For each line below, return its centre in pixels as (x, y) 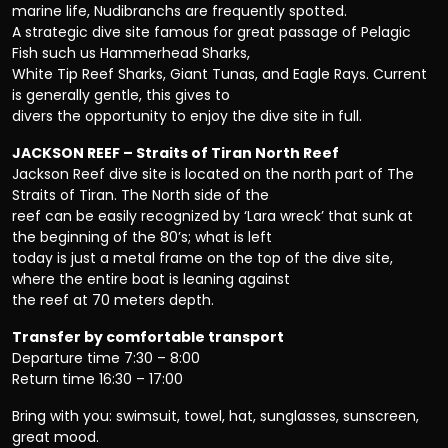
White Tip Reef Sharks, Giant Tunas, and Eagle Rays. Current (219, 74)
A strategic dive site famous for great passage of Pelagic (211, 32)
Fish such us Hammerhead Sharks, (131, 53)
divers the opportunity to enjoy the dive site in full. (187, 116)
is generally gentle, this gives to (121, 95)
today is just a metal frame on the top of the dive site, (202, 258)
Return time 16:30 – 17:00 (97, 379)
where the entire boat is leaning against (151, 279)
